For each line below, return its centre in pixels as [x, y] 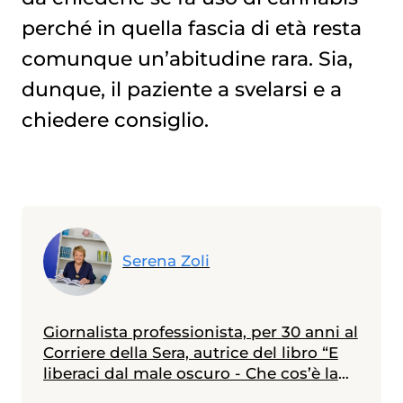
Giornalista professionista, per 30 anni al [200, 331]
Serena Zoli [166, 261]
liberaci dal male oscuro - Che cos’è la [190, 373]
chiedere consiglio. [115, 119]
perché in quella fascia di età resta [191, 27]
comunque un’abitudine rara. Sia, [187, 58]
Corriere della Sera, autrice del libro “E [190, 352]
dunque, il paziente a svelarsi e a [181, 89]
